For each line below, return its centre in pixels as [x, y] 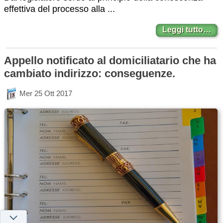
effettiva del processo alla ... [59, 9]
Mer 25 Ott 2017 [46, 93]
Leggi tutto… [187, 30]
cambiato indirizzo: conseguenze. [90, 73]
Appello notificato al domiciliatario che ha [110, 60]
